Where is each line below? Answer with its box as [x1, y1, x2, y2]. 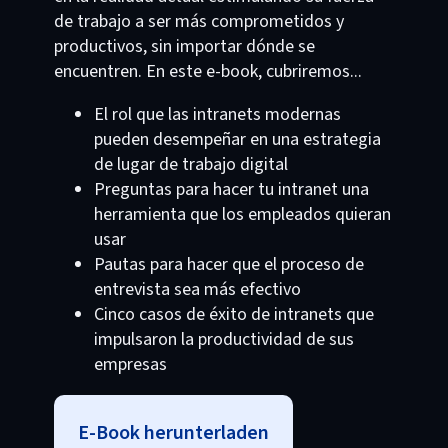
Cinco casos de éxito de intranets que [93, 302, 374, 327]
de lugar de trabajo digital [93, 152, 288, 177]
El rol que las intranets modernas [93, 102, 341, 127]
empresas [93, 352, 167, 377]
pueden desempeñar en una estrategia [93, 127, 381, 152]
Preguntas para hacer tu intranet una [93, 177, 369, 202]
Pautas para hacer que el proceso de [93, 252, 364, 277]
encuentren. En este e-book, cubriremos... [53, 59, 362, 84]
